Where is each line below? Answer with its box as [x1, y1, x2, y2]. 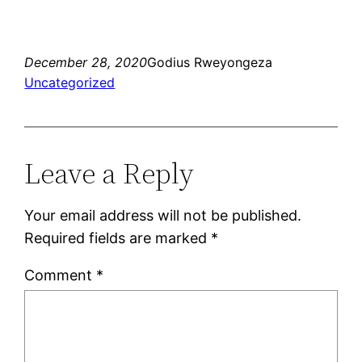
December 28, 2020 [24, 53, 148, 70]
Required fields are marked [24, 229, 212, 246]
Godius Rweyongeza [147, 53, 273, 70]
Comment [24, 266, 97, 284]
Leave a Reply [24, 153, 195, 193]
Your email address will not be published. [24, 206, 302, 224]
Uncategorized [24, 74, 116, 90]
